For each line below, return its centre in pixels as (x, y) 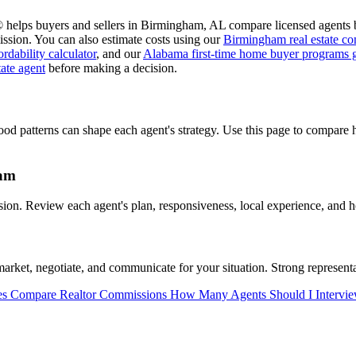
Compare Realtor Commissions (90, 294)
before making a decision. (111, 68)
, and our (120, 54)
